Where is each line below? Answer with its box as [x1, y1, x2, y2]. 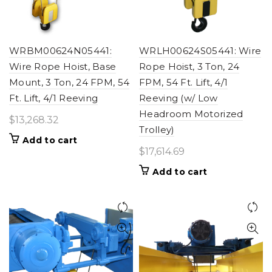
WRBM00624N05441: [9, 45, 112, 56]
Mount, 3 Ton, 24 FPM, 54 [9, 76, 130, 88]
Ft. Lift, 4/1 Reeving [9, 92, 98, 104]
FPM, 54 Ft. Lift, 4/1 [139, 76, 228, 88]
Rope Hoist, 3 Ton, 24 [139, 61, 240, 72]
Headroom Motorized [139, 108, 243, 120]
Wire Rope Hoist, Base [9, 61, 117, 72]
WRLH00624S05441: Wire [139, 45, 262, 56]
